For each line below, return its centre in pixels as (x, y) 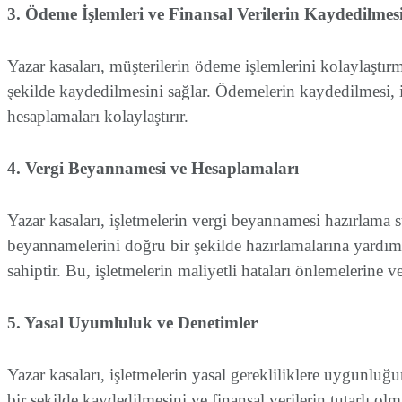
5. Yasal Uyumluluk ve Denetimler (132, 323)
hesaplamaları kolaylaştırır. (98, 117)
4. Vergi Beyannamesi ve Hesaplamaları (153, 169)
